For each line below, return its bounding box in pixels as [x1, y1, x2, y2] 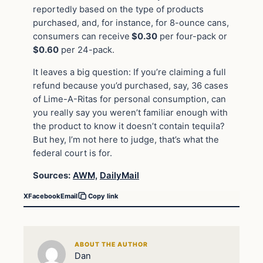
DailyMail [100, 170, 139, 181]
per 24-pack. [59, 45, 114, 56]
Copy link [88, 192, 119, 201]
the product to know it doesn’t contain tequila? [33, 120, 225, 131]
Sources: [33, 170, 70, 181]
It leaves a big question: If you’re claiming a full [33, 66, 226, 77]
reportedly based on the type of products [33, 4, 204, 15]
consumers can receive [33, 31, 130, 42]
